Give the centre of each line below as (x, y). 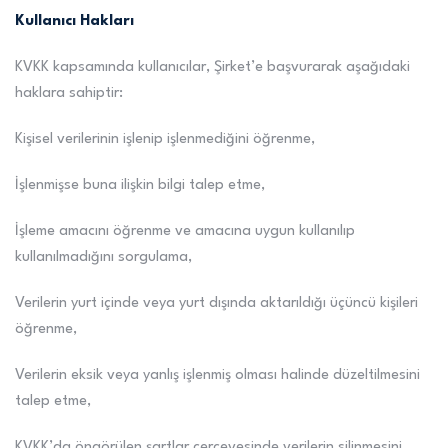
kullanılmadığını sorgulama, (103, 257)
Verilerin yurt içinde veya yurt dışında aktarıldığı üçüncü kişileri (216, 303)
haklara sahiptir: (69, 93)
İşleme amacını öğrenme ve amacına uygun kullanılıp (185, 231)
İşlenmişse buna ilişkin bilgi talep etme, (140, 185)
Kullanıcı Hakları (74, 21)
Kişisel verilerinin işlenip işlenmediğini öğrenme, (165, 139)
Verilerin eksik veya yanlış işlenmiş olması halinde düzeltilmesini (217, 375)
